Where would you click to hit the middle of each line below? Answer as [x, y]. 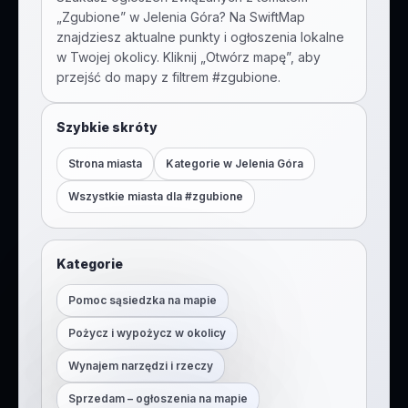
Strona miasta [105, 163]
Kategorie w [200, 163]
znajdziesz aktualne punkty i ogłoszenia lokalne [200, 37]
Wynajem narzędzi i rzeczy [141, 366]
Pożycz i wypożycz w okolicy [147, 333]
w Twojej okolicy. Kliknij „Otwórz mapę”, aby [189, 57]
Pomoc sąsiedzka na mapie [143, 300]
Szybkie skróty [107, 127]
